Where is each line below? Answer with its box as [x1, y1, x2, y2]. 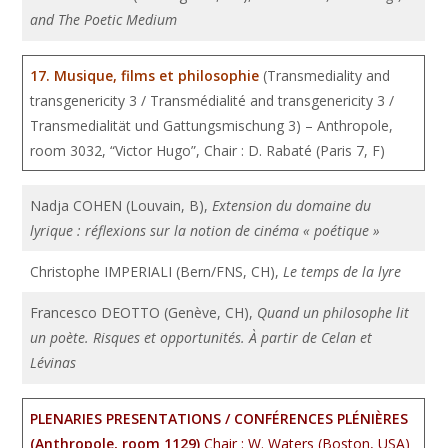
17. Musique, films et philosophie [30, 66, 260, 85]
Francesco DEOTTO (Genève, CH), [30, 303, 258, 322]
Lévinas [30, 353, 77, 372]
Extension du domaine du [212, 196, 372, 215]
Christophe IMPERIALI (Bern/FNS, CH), [30, 262, 284, 281]
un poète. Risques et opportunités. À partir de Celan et [30, 328, 373, 347]
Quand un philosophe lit [257, 303, 410, 322]
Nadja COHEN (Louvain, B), [30, 196, 213, 215]
